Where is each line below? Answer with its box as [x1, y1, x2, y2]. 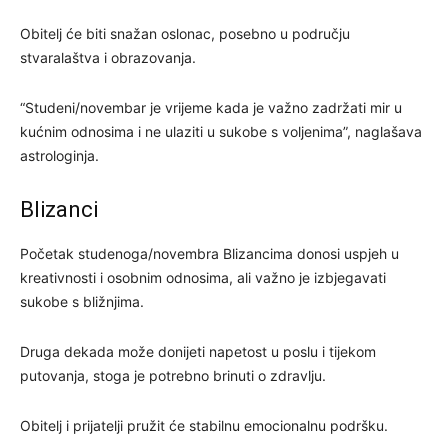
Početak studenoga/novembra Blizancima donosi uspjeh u [20, 244, 399, 262]
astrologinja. [20, 146, 99, 164]
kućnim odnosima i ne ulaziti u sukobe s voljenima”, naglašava [20, 122, 422, 140]
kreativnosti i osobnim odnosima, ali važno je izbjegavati [20, 268, 386, 286]
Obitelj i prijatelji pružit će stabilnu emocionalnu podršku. [20, 416, 388, 434]
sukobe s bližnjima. [20, 292, 144, 310]
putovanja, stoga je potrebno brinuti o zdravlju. [20, 366, 326, 384]
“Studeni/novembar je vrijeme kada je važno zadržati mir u [20, 98, 402, 116]
